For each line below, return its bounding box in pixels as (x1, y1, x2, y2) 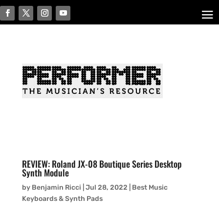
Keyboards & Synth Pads (22, 195, 103, 203)
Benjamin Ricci (31, 183, 81, 192)
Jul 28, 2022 (85, 183, 128, 192)
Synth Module (22, 166, 69, 179)
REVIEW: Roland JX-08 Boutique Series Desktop (22, 157, 182, 170)
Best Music (131, 183, 168, 192)
